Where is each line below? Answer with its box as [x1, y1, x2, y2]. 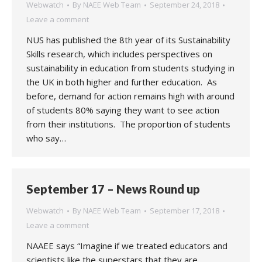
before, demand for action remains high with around [26, 90, 235, 102]
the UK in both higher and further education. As [26, 76, 217, 88]
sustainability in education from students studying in [26, 62, 235, 74]
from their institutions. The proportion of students [26, 118, 230, 130]
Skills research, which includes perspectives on [26, 48, 212, 60]
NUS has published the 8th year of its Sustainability [26, 34, 230, 46]
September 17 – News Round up [26, 182, 200, 196]
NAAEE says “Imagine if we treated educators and [26, 240, 227, 251]
